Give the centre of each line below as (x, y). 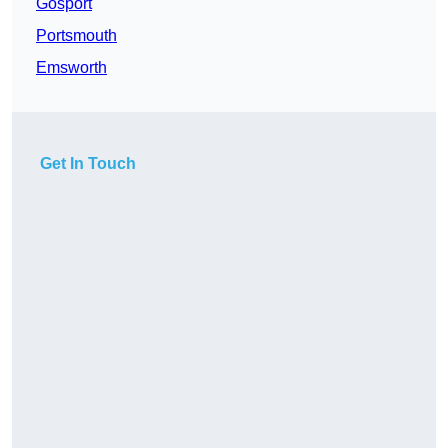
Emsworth (71, 68)
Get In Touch (88, 164)
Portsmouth (76, 36)
